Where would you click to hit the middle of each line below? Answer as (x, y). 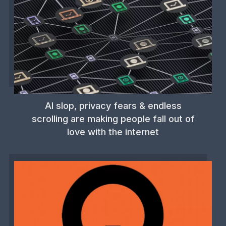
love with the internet (113, 131)
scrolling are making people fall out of (113, 118)
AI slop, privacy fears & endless (113, 105)
